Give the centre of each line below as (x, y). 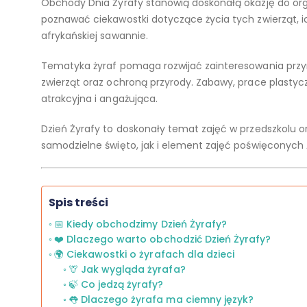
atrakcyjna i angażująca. (99, 99)
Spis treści (79, 202)
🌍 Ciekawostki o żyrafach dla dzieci (144, 254)
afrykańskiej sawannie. (95, 36)
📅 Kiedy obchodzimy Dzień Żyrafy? (140, 224)
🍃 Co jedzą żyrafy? (116, 284)
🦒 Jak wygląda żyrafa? (127, 269)
